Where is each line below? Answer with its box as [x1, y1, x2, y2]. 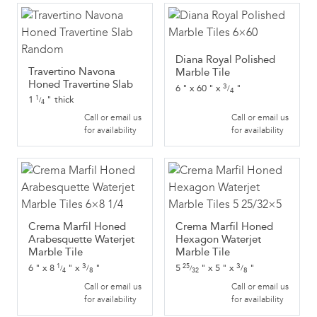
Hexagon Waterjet [175, 233, 261, 246]
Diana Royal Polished [175, 53, 275, 67]
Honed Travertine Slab [28, 78, 133, 91]
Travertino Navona [28, 65, 115, 78]
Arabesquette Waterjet [28, 233, 134, 246]
